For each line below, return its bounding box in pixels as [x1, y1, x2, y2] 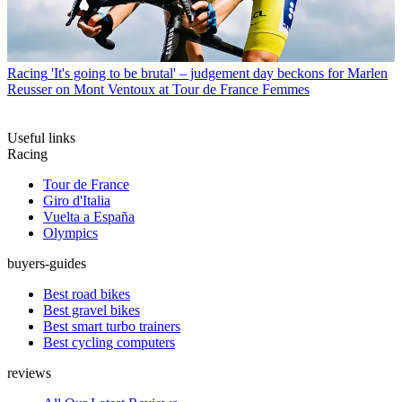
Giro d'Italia [43, 192, 110, 208]
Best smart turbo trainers [43, 318, 180, 334]
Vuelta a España [43, 208, 135, 224]
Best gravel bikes [43, 301, 140, 318]
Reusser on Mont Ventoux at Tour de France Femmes [7, 81, 310, 97]
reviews [7, 364, 51, 380]
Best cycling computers [43, 334, 175, 350]
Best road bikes [43, 285, 130, 301]
